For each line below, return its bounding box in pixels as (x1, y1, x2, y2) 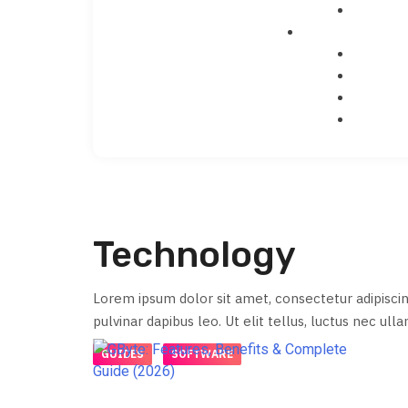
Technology (93, 232, 296, 276)
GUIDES (101, 347, 144, 362)
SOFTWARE (171, 347, 233, 362)
